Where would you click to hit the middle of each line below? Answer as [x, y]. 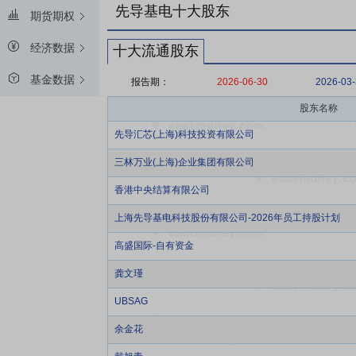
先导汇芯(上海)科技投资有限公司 [184, 134]
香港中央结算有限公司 [162, 190]
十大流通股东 [156, 51]
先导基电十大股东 [172, 11]
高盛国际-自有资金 [154, 246]
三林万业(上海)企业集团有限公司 [184, 162]
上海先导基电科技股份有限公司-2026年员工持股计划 [227, 218]
